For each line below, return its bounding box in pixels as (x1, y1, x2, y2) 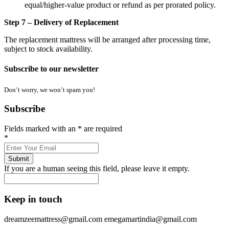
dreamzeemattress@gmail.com (4, 214, 102, 223)
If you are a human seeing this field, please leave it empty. (4, 164, 190, 173)
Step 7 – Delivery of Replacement (4, 18, 119, 27)
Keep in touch (4, 193, 62, 204)
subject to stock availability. (4, 44, 93, 54)
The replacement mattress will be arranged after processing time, (4, 35, 211, 44)
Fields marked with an (4, 124, 78, 133)
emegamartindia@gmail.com (104, 214, 197, 223)
